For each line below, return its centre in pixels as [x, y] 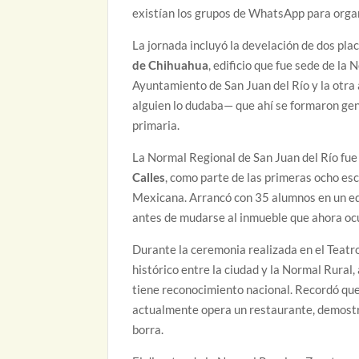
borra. [148, 330]
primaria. [156, 125]
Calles [149, 177]
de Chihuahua [171, 65]
